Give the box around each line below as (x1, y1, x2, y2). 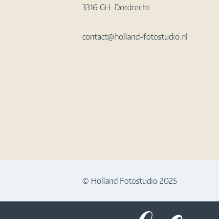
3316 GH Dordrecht (82, 2, 150, 12)
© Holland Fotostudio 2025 (82, 176, 177, 186)
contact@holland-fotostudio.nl (82, 32, 188, 42)
